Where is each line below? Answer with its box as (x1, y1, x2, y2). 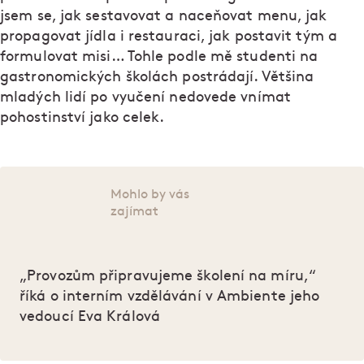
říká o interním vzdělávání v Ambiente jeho (19, 289, 320, 304)
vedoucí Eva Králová (19, 310, 160, 324)
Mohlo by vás (110, 188, 189, 201)
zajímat (110, 206, 158, 219)
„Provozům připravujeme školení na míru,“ (19, 269, 317, 284)
